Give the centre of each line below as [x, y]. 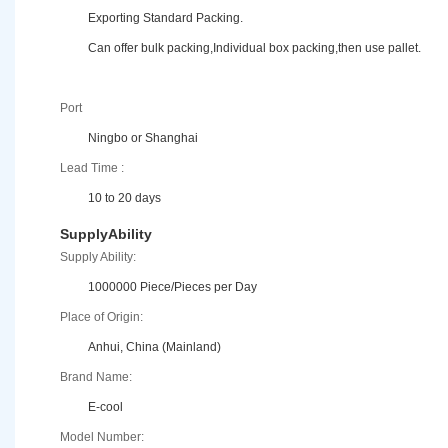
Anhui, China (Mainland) [154, 347]
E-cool [105, 407]
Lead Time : [92, 168]
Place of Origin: [101, 317]
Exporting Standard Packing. [167, 18]
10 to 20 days [124, 198]
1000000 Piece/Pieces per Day [172, 287]
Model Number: [102, 437]
